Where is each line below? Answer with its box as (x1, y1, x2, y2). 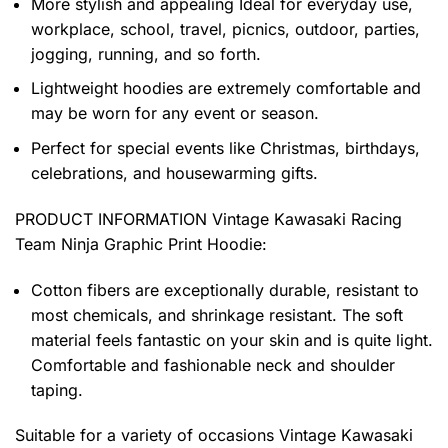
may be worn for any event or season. (31, 103, 319, 124)
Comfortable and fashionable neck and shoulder (31, 354, 395, 375)
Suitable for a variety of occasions (15, 425, 279, 446)
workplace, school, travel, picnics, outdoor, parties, (31, 18, 420, 39)
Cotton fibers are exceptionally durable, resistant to (31, 279, 419, 300)
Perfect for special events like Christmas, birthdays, (31, 138, 420, 159)
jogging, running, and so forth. (31, 43, 261, 64)
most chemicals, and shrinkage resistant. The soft (31, 304, 403, 325)
